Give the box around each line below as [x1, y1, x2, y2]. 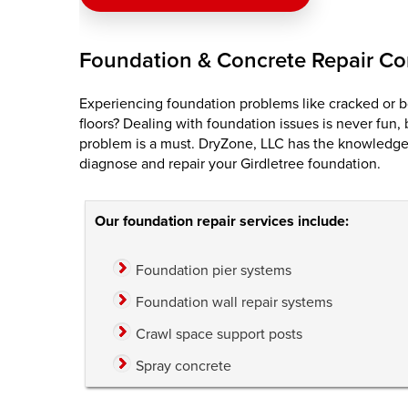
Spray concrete [136, 355, 231, 376]
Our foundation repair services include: [95, 210, 349, 232]
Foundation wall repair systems [136, 291, 332, 312]
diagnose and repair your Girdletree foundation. [79, 153, 381, 174]
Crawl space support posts [136, 323, 302, 344]
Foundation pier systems [136, 260, 291, 280]
